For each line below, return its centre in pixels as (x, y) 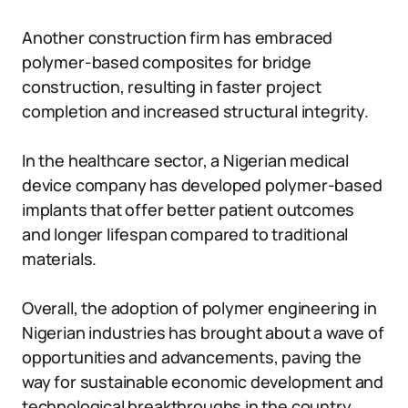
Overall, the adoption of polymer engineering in (199, 308)
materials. (60, 259)
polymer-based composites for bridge (167, 62)
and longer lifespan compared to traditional (185, 234)
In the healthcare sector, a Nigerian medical (186, 160)
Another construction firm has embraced (178, 37)
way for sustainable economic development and (203, 382)
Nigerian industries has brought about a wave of (203, 332)
